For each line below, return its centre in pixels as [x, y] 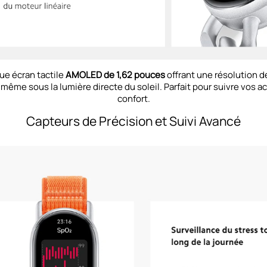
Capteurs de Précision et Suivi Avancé [133, 121]
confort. [133, 98]
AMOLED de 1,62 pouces [115, 74]
